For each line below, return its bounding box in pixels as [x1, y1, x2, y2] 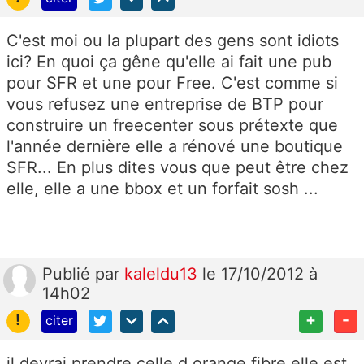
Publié [42, 263, 95, 284]
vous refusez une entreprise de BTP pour [6, 93, 323, 114]
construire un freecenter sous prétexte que [6, 115, 338, 135]
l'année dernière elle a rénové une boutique [6, 136, 343, 156]
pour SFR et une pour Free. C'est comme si [6, 72, 338, 93]
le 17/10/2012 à [202, 263, 318, 284]
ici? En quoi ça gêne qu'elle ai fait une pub [6, 51, 331, 71]
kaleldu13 [124, 263, 202, 284]
